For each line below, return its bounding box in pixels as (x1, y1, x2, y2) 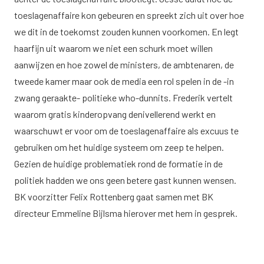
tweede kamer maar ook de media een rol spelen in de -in (14, 75, 234, 87)
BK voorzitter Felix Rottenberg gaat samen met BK (14, 191, 213, 202)
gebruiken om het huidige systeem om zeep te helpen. (14, 141, 224, 153)
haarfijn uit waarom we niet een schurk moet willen (14, 42, 213, 54)
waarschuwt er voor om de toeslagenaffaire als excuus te (14, 125, 239, 136)
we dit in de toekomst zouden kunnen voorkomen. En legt (14, 26, 239, 37)
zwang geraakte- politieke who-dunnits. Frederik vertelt (14, 92, 233, 103)
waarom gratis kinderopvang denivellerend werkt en (14, 108, 216, 120)
